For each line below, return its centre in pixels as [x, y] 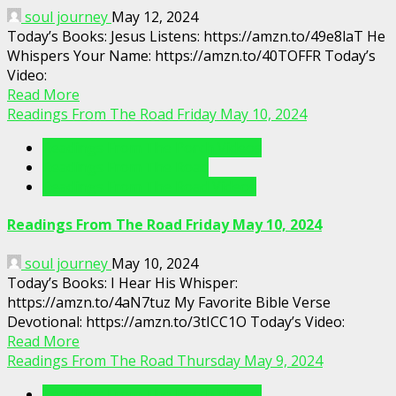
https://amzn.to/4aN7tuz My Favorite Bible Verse [169, 302]
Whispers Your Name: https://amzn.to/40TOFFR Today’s [191, 56]
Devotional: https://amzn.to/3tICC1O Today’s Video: [176, 321]
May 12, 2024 [155, 17]
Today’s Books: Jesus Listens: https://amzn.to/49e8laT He [196, 37]
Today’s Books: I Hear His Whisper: [122, 282]
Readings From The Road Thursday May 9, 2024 [165, 360]
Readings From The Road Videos [149, 187]
